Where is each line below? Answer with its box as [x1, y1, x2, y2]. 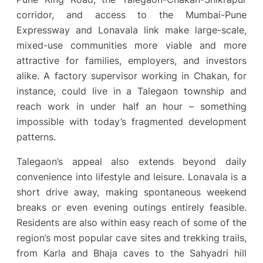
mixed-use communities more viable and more [16, 39, 247, 51]
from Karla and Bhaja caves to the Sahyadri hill [16, 247, 247, 259]
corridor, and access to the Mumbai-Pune [16, 8, 247, 21]
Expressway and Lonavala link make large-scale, [16, 23, 247, 36]
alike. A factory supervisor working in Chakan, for [16, 69, 247, 82]
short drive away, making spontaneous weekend [16, 186, 247, 198]
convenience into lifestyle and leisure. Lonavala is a [16, 171, 247, 183]
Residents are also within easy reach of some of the [16, 217, 247, 229]
